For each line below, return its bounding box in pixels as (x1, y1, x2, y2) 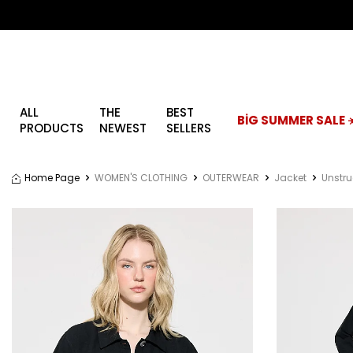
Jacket (274, 171, 307, 184)
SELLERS (166, 120, 212, 136)
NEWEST (99, 120, 147, 136)
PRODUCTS (20, 120, 84, 136)
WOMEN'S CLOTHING (95, 171, 188, 184)
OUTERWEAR (203, 171, 259, 184)
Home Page (24, 171, 80, 184)
